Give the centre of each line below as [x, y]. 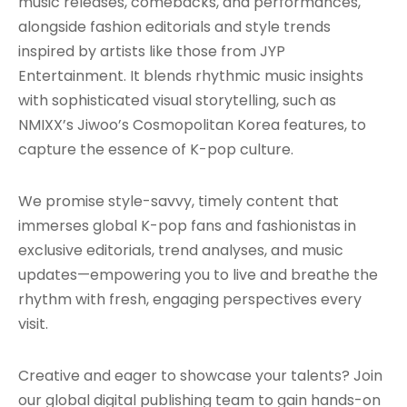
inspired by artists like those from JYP [152, 51]
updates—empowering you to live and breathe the [198, 275]
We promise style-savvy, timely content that [179, 201]
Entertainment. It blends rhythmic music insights [191, 76]
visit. [33, 324]
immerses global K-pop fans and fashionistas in [187, 226]
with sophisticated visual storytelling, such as [177, 100]
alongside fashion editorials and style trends [174, 27]
